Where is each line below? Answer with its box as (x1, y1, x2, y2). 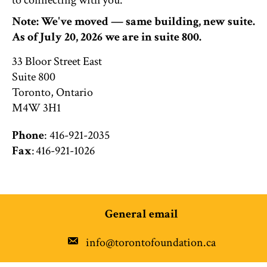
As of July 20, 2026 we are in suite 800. (12, 29, 201, 45)
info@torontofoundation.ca (86, 234, 216, 250)
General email (104, 206, 178, 222)
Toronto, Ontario (12, 85, 93, 100)
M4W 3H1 (12, 100, 61, 116)
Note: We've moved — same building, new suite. (12, 14, 255, 29)
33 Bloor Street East (12, 54, 102, 69)
